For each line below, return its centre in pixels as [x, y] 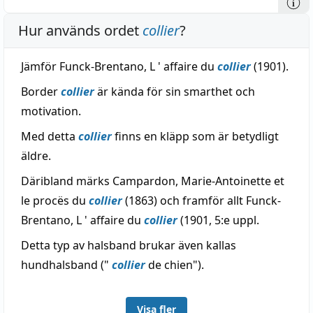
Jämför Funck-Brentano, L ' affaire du [119, 66]
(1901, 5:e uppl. [218, 220]
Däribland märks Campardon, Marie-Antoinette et [153, 181]
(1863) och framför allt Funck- [202, 201]
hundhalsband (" [66, 265]
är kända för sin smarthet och [175, 92]
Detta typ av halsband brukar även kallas [129, 245]
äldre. [36, 156]
